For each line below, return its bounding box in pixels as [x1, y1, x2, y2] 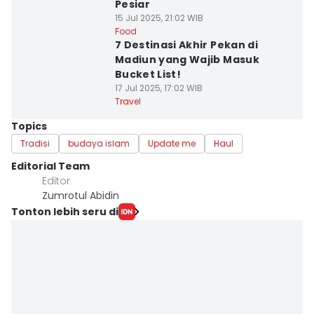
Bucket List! [114, 67, 182, 81]
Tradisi [20, 137, 50, 149]
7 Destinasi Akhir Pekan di [114, 38, 258, 52]
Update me [148, 137, 196, 149]
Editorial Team [11, 159, 90, 173]
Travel [114, 95, 141, 107]
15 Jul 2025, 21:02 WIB [114, 12, 203, 24]
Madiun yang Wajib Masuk [114, 53, 259, 67]
